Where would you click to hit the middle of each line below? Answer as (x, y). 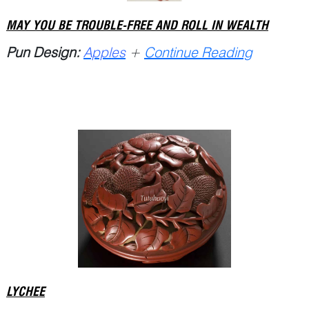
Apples (104, 52)
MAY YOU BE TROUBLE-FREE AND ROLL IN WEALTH (137, 25)
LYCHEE (26, 291)
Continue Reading (198, 52)
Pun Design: (43, 52)
